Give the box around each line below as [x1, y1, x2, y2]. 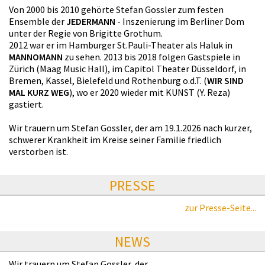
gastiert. [9, 98, 44, 110]
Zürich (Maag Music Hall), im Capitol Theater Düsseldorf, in [9, 62, 246, 75]
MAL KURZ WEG [9, 86, 69, 98]
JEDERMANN [66, 15, 115, 27]
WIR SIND [207, 74, 244, 86]
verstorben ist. [9, 145, 68, 157]
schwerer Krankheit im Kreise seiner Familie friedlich [9, 133, 221, 146]
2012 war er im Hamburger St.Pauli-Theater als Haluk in [9, 38, 232, 51]
